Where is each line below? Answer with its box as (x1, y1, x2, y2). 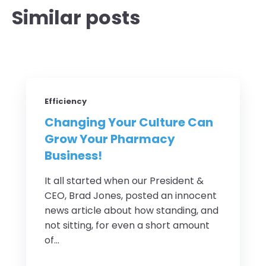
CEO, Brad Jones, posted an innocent (45, 188, 217, 202)
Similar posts (12, 4, 140, 31)
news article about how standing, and (45, 203, 218, 217)
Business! (45, 147, 102, 164)
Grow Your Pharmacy (45, 130, 175, 147)
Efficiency (45, 95, 87, 107)
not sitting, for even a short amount (45, 218, 210, 232)
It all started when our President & (45, 173, 204, 188)
